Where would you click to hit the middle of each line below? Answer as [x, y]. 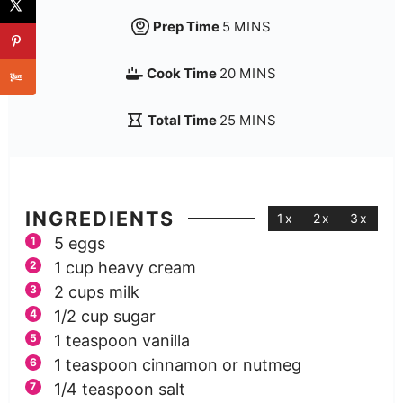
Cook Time [184, 73]
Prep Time [187, 26]
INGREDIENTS [99, 218]
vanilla [166, 341]
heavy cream [147, 268]
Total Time [183, 120]
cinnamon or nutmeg [221, 365]
